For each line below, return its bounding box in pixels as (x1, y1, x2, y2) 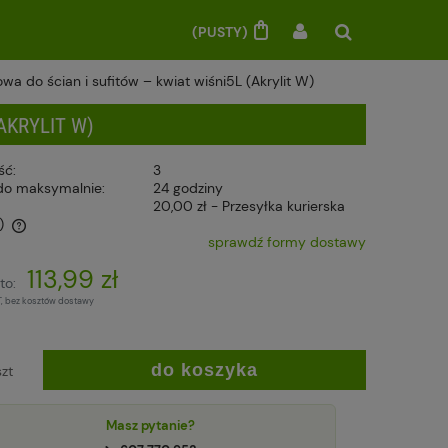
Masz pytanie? (106, 417, 196, 435)
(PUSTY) (192, 22, 251, 41)
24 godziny (153, 179, 224, 198)
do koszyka (150, 360, 258, 381)
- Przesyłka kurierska (211, 197, 346, 216)
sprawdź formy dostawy (207, 233, 366, 252)
